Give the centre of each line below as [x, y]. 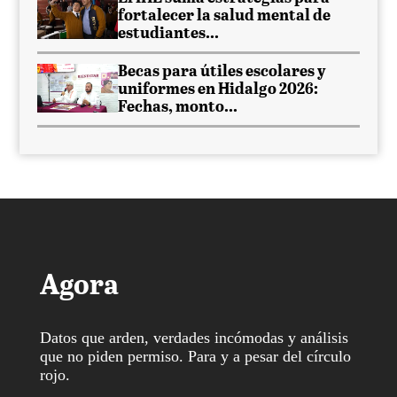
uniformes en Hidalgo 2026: [218, 90]
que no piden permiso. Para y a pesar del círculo [195, 357]
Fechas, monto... [178, 108]
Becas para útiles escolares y [222, 72]
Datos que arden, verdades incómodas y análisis [194, 338]
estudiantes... [169, 34]
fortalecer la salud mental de [225, 16]
